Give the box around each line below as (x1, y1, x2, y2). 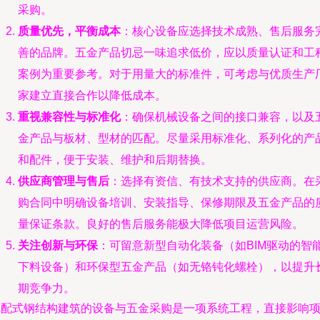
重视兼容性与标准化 (18, 111, 121, 123)
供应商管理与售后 (18, 175, 109, 187)
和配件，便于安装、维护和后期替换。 (18, 154, 212, 166)
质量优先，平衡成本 (18, 25, 121, 37)
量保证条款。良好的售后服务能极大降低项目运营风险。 (18, 218, 304, 230)
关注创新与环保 (18, 239, 98, 251)
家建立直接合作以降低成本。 (18, 89, 166, 101)
